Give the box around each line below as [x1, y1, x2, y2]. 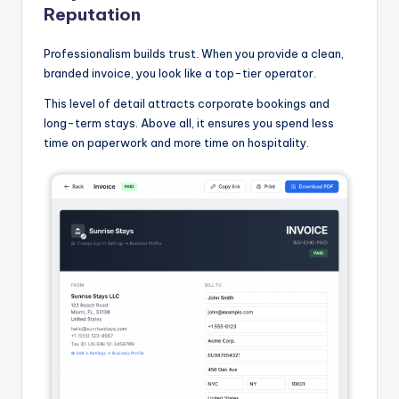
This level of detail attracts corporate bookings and [44, 95, 330, 110]
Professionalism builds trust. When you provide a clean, [44, 45, 344, 61]
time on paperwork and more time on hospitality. [44, 134, 309, 150]
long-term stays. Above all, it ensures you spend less [44, 115, 334, 130]
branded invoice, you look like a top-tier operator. [44, 65, 316, 80]
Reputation [44, 3, 141, 25]
